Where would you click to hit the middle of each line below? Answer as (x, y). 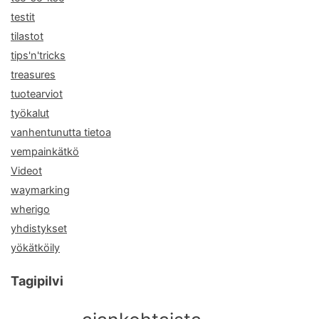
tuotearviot (37, 94)
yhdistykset (39, 229)
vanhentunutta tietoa (61, 133)
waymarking (40, 190)
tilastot (27, 37)
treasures (33, 75)
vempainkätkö (45, 152)
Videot (26, 171)
